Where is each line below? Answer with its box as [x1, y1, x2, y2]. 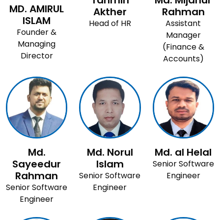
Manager [165, 29, 201, 41]
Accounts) [163, 53, 204, 65]
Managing [18, 38, 56, 50]
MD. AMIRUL [9, 2, 64, 16]
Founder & [17, 27, 57, 38]
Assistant [165, 18, 201, 29]
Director [20, 50, 53, 62]
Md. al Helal [155, 145, 212, 159]
